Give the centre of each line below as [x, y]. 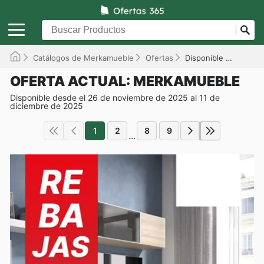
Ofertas [159, 57]
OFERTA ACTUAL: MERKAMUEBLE [125, 81]
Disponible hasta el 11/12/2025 [205, 57]
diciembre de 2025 [47, 105]
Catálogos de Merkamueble [83, 57]
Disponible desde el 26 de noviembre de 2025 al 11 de [115, 97]
